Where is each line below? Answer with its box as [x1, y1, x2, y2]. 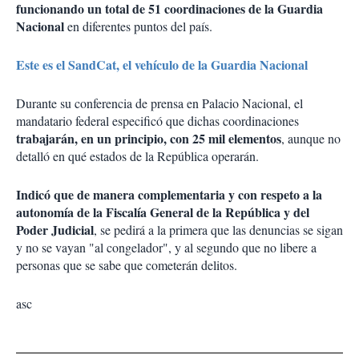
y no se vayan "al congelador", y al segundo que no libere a [16, 239, 317, 256]
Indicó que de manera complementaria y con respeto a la [16, 185, 322, 204]
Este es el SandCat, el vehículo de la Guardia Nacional [16, 55, 308, 75]
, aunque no [281, 130, 341, 147]
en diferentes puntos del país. [67, 18, 212, 35]
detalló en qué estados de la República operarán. [16, 147, 259, 165]
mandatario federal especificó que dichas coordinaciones [16, 112, 299, 130]
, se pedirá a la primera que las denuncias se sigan [94, 221, 343, 239]
